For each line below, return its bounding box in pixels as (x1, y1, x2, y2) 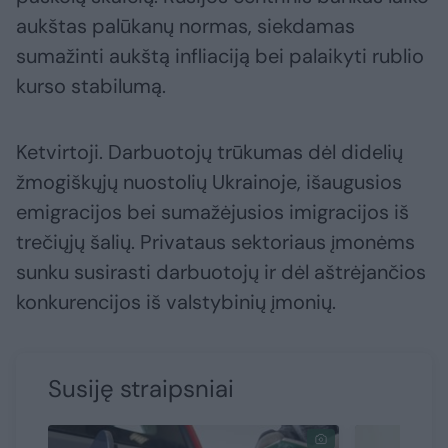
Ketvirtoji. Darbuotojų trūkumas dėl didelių (16, 139, 403, 166)
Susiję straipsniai (48, 373, 234, 405)
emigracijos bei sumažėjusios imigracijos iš (16, 199, 409, 226)
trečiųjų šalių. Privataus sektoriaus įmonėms (16, 229, 415, 256)
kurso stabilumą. (16, 73, 166, 100)
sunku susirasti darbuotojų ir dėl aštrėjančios (16, 259, 426, 286)
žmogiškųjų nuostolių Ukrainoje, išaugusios (16, 169, 402, 196)
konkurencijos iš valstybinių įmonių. (16, 289, 336, 316)
